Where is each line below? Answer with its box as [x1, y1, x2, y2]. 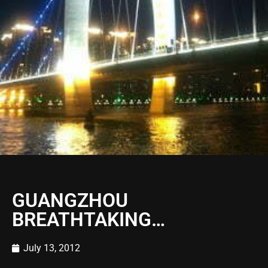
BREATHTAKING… [12, 208, 165, 231]
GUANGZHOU [12, 189, 128, 212]
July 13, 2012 [23, 242, 80, 254]
